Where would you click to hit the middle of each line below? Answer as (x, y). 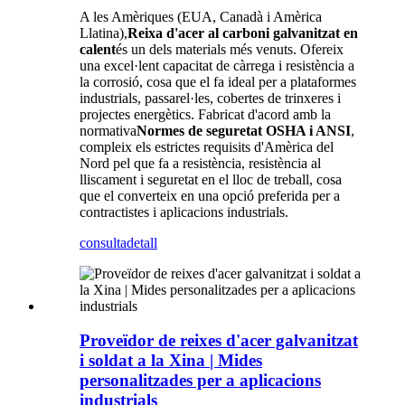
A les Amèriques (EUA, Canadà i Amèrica (201, 16)
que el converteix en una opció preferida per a (210, 195)
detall (142, 242)
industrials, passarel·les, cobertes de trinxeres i (210, 98)
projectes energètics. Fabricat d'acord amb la (205, 114)
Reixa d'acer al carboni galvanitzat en (243, 33)
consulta (103, 242)
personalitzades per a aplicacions (200, 381)
